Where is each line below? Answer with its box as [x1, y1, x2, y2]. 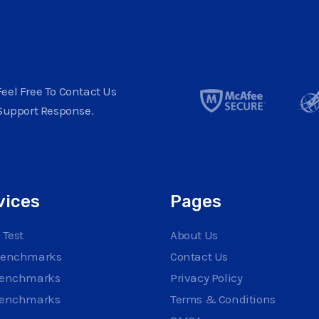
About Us [170, 227, 218, 242]
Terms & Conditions [170, 291, 276, 306]
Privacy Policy [170, 270, 243, 285]
